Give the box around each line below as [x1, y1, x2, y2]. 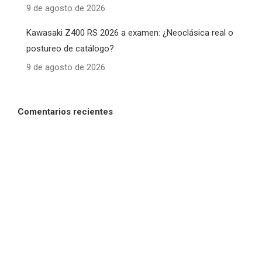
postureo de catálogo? [26, 43, 114, 54]
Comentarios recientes [18, 106, 113, 118]
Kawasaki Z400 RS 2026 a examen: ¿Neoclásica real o [26, 27, 233, 39]
